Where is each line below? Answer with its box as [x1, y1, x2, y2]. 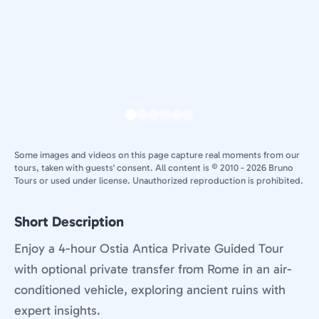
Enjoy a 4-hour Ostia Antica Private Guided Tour [14, 241, 283, 256]
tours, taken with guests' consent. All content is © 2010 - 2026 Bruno [14, 162, 293, 173]
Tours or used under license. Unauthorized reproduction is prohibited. [14, 175, 303, 186]
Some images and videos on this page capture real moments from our [14, 150, 300, 160]
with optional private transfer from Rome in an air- [14, 261, 292, 277]
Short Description [14, 213, 124, 230]
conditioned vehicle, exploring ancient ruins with [14, 282, 286, 298]
